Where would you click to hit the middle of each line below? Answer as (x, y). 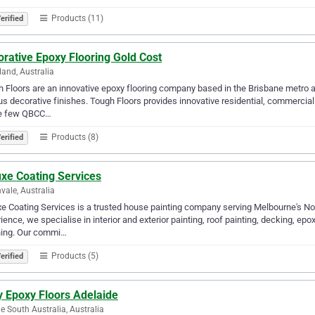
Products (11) (76, 18)
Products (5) (74, 256)
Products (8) (74, 137)
